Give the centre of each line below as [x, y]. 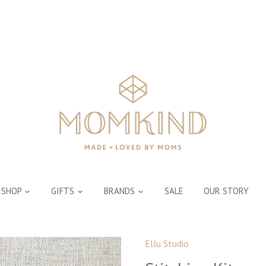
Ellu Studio [167, 244]
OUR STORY [226, 191]
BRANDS [120, 191]
